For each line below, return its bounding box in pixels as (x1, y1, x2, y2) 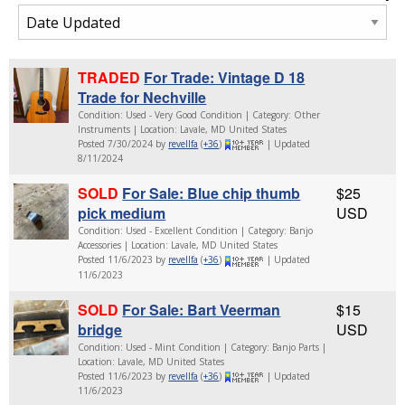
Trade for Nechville (78, 87, 207, 108)
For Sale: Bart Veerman (122, 298, 281, 320)
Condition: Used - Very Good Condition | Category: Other (78, 108, 321, 121)
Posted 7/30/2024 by (78, 137, 169, 150)
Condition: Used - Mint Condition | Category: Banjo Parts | (78, 340, 327, 353)
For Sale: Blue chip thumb (122, 183, 301, 204)
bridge (78, 318, 123, 340)
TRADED (78, 67, 141, 88)
